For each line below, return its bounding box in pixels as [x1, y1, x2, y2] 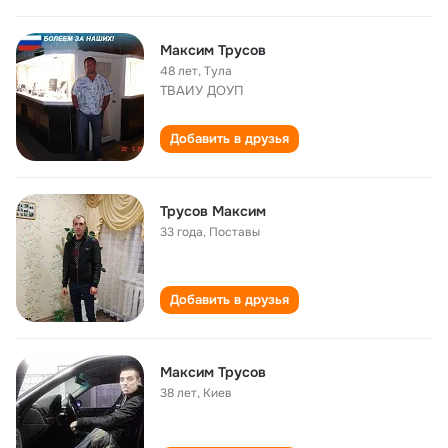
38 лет [160, 385, 197, 401]
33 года [160, 224, 203, 240]
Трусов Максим [160, 202, 266, 220]
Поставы [209, 224, 260, 240]
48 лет [160, 63, 198, 79]
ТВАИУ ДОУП [160, 82, 243, 99]
